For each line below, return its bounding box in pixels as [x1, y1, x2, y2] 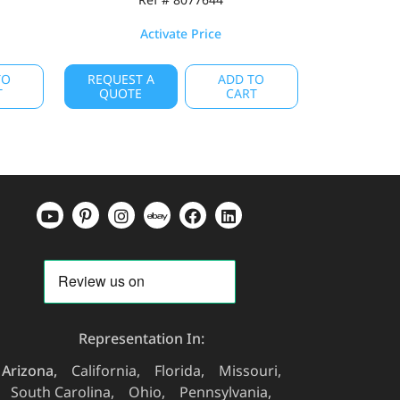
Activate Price [140, 24, 222, 42]
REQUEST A [87, 71, 154, 87]
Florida [154, 361, 201, 380]
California [71, 361, 137, 380]
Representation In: [78, 329, 204, 348]
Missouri [218, 361, 278, 380]
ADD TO [218, 71, 265, 87]
